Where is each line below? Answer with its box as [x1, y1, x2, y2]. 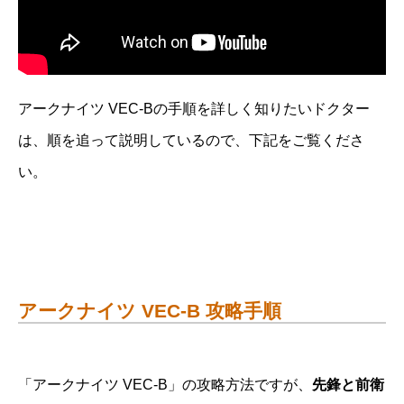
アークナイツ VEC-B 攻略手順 [18, 299, 281, 321]
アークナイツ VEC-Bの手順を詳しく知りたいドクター [18, 100, 370, 116]
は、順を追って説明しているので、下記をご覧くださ [18, 132, 364, 148]
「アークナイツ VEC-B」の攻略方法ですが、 [18, 376, 312, 392]
